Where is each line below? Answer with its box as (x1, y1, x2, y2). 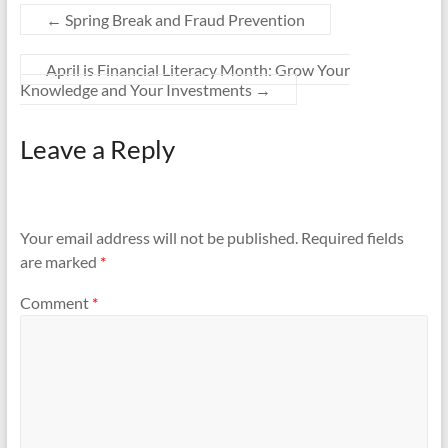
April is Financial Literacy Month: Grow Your (45, 60, 350, 80)
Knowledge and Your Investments (19, 80, 255, 100)
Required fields (300, 227, 404, 247)
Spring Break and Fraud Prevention (61, 10, 305, 30)
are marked (19, 251, 100, 271)
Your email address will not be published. (19, 227, 298, 247)
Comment (19, 293, 92, 313)
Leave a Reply (19, 133, 175, 166)
